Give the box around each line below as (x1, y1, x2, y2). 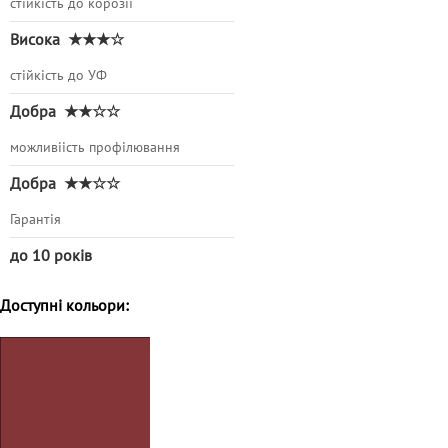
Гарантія (10, 211, 61, 229)
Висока (10, 31, 64, 50)
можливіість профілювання (10, 139, 180, 157)
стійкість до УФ (10, 67, 107, 85)
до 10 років (10, 247, 92, 266)
